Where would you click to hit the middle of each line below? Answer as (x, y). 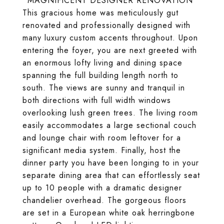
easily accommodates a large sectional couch (109, 125)
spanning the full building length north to (100, 75)
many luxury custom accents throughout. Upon (110, 38)
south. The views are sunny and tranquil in (104, 88)
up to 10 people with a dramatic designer (102, 188)
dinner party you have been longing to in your (111, 163)
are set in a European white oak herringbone (109, 213)
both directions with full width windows (97, 100)
